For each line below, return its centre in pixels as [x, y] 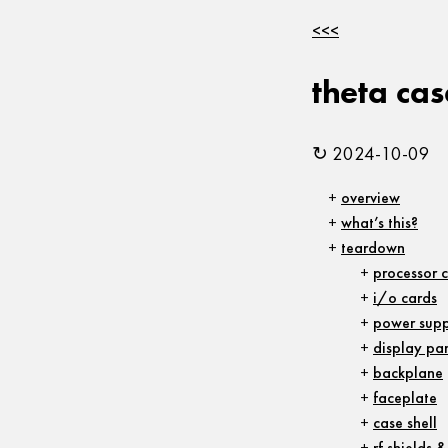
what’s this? [379, 223]
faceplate [405, 398]
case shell [405, 423]
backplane [408, 373]
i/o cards [405, 298]
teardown [373, 248]
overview [370, 198]
